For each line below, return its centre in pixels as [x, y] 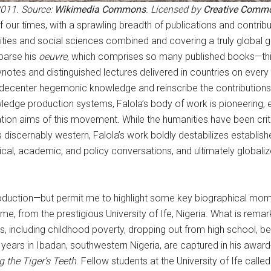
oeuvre [53, 57]
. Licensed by [174, 9]
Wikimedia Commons [100, 9]
